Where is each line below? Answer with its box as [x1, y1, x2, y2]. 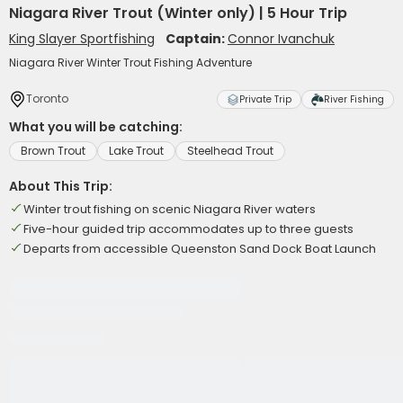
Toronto [26, 91, 68, 106]
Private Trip [239, 93, 291, 106]
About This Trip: [9, 177, 112, 195]
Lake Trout [109, 143, 164, 158]
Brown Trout [21, 143, 85, 158]
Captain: [166, 30, 228, 48]
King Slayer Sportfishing [9, 30, 155, 48]
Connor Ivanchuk [228, 30, 335, 48]
